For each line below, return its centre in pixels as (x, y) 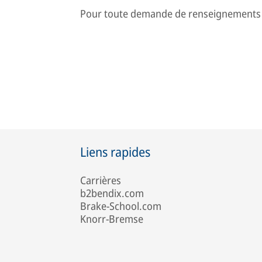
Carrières (101, 180)
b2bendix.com (112, 193)
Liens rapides (115, 151)
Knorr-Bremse (112, 218)
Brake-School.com (121, 206)
